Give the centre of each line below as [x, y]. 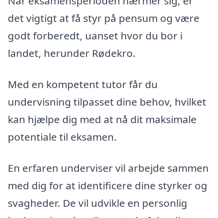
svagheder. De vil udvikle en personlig [98, 203]
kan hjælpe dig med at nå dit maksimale [102, 119]
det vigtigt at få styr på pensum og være [104, 18]
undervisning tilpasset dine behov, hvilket [107, 101]
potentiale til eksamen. [62, 136]
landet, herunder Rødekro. [72, 53]
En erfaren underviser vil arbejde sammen [108, 168]
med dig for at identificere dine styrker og [108, 185]
